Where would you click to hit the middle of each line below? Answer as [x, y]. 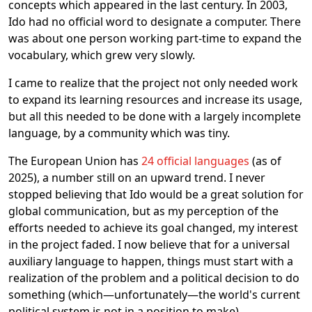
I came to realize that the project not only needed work [153, 83]
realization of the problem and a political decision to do [154, 278]
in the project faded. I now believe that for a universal [149, 244]
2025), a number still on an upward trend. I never [137, 178]
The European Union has [75, 161]
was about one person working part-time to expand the [155, 38]
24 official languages [195, 161]
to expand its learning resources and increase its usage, [155, 100]
